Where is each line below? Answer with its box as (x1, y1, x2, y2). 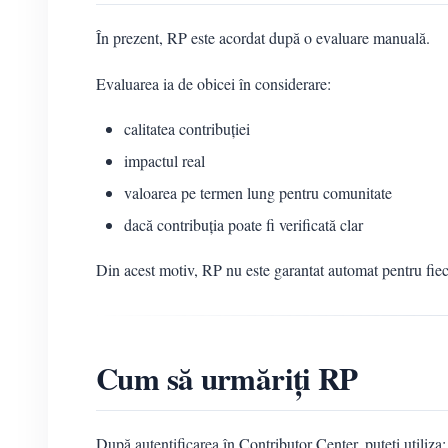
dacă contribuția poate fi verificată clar (124, 214, 363, 236)
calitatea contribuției (124, 118, 250, 140)
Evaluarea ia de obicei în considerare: (96, 73, 331, 95)
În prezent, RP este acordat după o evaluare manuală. (96, 27, 430, 49)
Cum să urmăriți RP (96, 355, 358, 402)
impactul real (124, 150, 205, 172)
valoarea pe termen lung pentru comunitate (124, 182, 392, 204)
